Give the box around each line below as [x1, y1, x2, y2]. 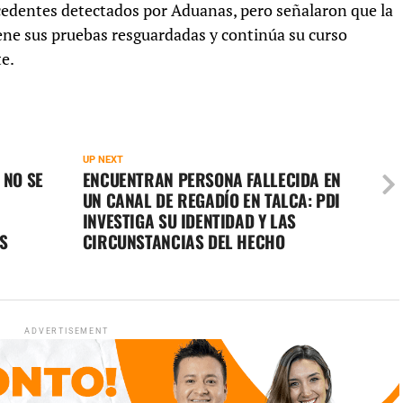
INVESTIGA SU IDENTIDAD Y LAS [82, 208, 297, 235]
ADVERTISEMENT [24, 327, 109, 336]
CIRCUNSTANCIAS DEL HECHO [82, 228, 285, 255]
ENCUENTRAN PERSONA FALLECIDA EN [82, 166, 341, 193]
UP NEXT [82, 154, 123, 166]
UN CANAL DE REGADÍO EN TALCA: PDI [82, 187, 341, 214]
